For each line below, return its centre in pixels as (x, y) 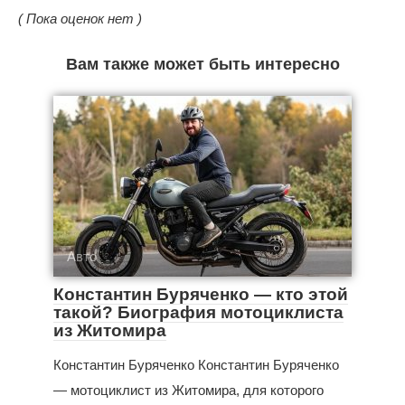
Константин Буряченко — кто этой (201, 294)
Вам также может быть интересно (202, 64)
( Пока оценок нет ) (80, 18)
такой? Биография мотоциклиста (198, 312)
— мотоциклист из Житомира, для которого (188, 390)
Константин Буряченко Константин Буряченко (196, 364)
